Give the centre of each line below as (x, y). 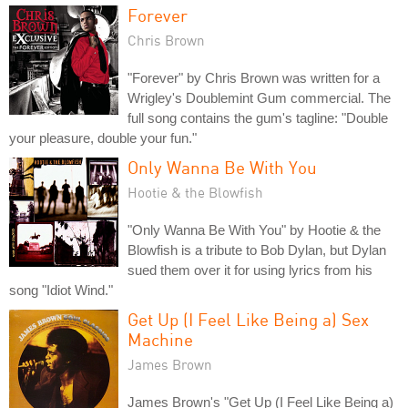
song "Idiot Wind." (61, 290)
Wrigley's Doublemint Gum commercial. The (259, 97)
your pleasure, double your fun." (103, 138)
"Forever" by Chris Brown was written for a (254, 77)
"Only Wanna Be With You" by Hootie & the (254, 229)
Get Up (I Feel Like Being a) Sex (248, 319)
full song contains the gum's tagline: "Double (258, 117)
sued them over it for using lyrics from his (250, 270)
